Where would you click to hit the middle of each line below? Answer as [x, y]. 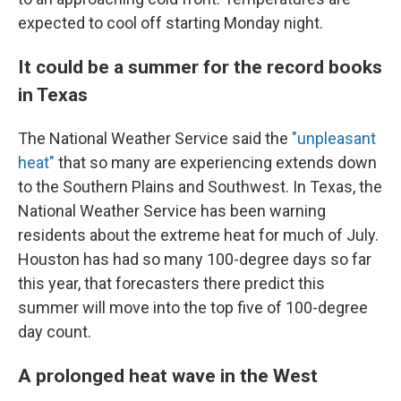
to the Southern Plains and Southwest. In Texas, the [200, 187]
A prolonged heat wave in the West [168, 375]
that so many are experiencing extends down [216, 162]
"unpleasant [332, 138]
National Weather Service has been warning [172, 211]
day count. [55, 332]
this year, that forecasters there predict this [171, 283]
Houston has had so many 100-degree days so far [195, 259]
